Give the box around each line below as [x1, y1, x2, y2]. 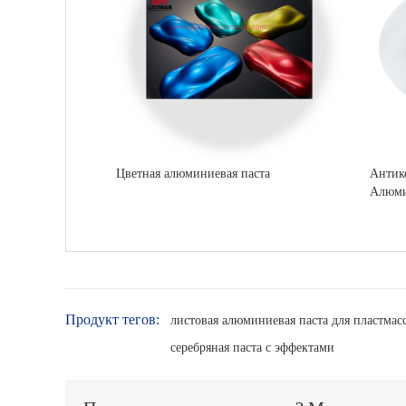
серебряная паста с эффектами [170, 341, 334, 355]
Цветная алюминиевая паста [116, 167, 270, 181]
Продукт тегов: [65, 312, 159, 328]
